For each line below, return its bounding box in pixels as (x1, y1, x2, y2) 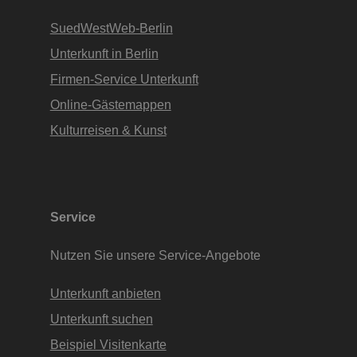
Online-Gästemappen (49, 97, 171, 112)
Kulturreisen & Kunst (49, 123, 167, 138)
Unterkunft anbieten (49, 285, 161, 300)
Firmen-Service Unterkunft (49, 72, 198, 87)
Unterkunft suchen (49, 311, 153, 326)
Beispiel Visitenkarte (49, 336, 167, 351)
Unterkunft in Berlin (49, 46, 159, 61)
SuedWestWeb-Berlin (49, 21, 173, 36)
